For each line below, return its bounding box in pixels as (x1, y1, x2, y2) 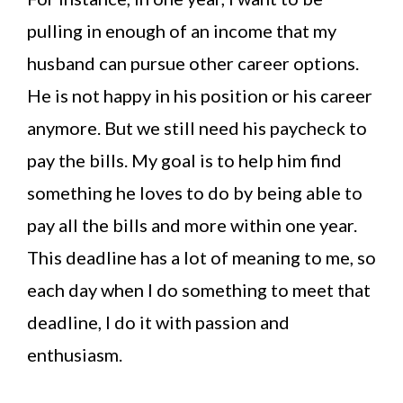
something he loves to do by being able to (27, 182, 363, 204)
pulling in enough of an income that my (27, 20, 336, 42)
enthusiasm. (27, 344, 122, 366)
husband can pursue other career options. (27, 52, 359, 75)
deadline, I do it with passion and (27, 311, 290, 334)
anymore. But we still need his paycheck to (27, 117, 367, 139)
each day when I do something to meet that (27, 279, 371, 301)
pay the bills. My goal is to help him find (27, 149, 342, 172)
